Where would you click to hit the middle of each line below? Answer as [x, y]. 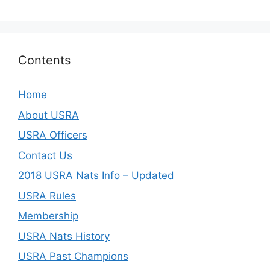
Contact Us [45, 155]
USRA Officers [53, 135]
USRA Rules [47, 196]
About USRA [49, 115]
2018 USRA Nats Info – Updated [96, 175]
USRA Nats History [64, 236]
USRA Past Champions [73, 256]
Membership [48, 216]
